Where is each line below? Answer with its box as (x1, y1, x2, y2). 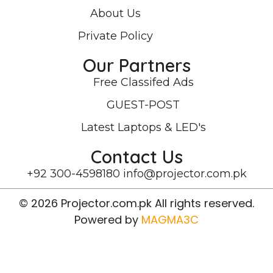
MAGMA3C (141, 211, 199, 227)
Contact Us (90, 145, 183, 168)
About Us (90, 6, 141, 20)
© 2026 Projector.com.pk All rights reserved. (19, 195, 254, 211)
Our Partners (82, 54, 191, 76)
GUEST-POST (107, 97, 180, 112)
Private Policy (78, 29, 154, 43)
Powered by (74, 211, 141, 227)
